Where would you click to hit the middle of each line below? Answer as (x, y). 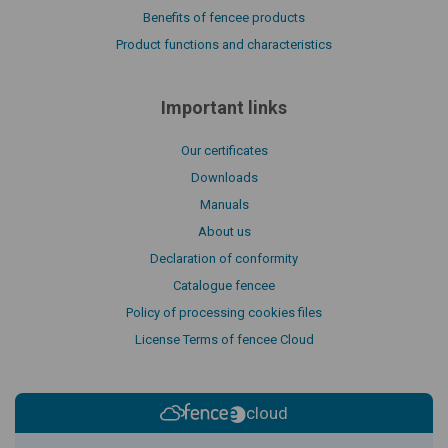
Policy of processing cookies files (224, 313)
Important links (224, 108)
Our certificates (224, 151)
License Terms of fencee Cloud (224, 340)
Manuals (224, 205)
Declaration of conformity (224, 259)
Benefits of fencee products (224, 18)
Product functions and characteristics (224, 45)
